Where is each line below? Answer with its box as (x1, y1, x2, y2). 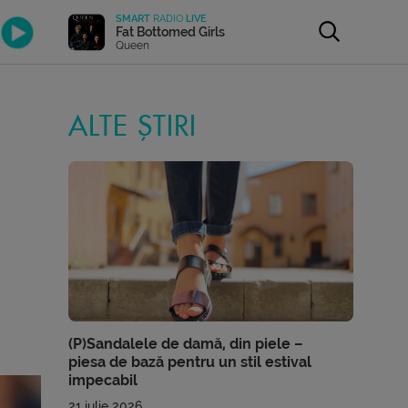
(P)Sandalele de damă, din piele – (68, 334, 304, 352)
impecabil (68, 371, 138, 389)
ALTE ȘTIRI (68, 113, 198, 140)
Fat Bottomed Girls (116, 24, 226, 39)
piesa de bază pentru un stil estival (68, 352, 312, 371)
